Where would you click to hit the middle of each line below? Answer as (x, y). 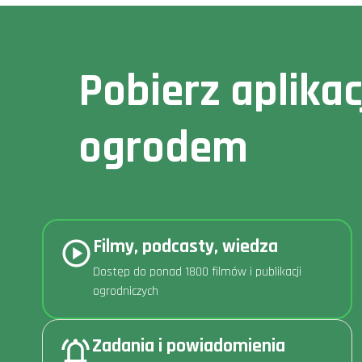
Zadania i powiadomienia (189, 345)
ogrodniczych (126, 291)
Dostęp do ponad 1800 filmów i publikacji (197, 271)
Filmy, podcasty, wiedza (185, 246)
